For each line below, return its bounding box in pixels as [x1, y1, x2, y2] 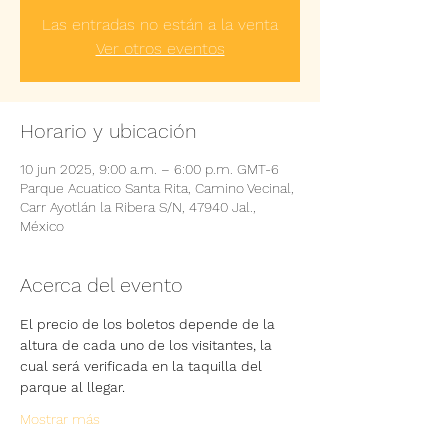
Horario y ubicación [20, 119, 197, 143]
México [20, 218, 64, 234]
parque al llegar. [20, 379, 125, 395]
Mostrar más [20, 411, 100, 427]
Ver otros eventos [95, 39, 225, 58]
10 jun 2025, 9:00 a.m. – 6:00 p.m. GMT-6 [20, 161, 279, 177]
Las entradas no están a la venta [42, 15, 278, 34]
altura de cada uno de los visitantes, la [20, 337, 276, 353]
